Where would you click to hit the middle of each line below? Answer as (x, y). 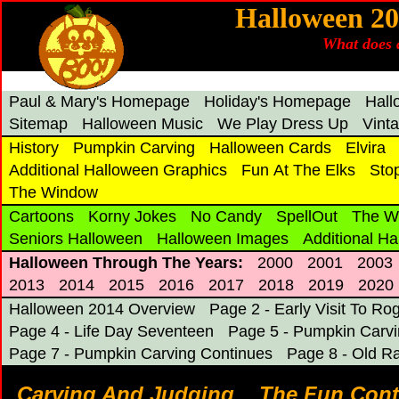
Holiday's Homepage (277, 102)
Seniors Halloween (76, 239)
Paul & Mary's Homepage (99, 102)
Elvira (366, 148)
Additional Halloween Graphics (118, 170)
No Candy (226, 216)
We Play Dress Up (283, 124)
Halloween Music (142, 124)
